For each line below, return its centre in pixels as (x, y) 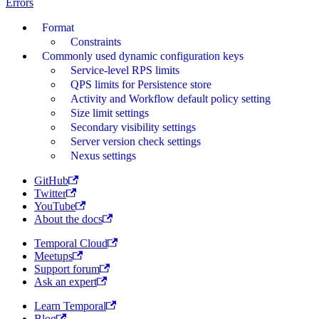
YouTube (55, 206)
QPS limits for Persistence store (141, 85)
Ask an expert (66, 282)
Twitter (50, 194)
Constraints (96, 42)
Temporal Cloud (71, 244)
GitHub (51, 181)
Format (58, 28)
